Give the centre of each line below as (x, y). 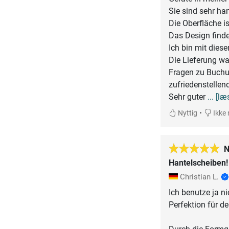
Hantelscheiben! (198, 163)
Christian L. (199, 177)
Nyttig (187, 113)
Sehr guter (188, 97)
